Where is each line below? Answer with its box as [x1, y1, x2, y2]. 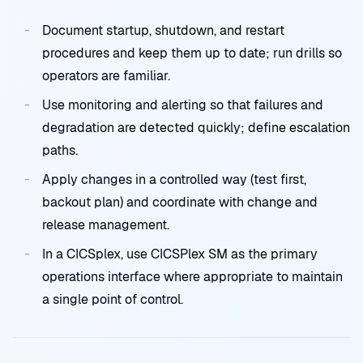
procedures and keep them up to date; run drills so [42, 45, 342, 62]
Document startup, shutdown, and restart [42, 22, 284, 39]
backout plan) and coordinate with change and [42, 194, 318, 211]
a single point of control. [42, 291, 183, 308]
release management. [42, 216, 169, 233]
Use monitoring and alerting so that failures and [42, 96, 323, 113]
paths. [42, 142, 78, 159]
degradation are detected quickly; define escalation [42, 119, 350, 136]
